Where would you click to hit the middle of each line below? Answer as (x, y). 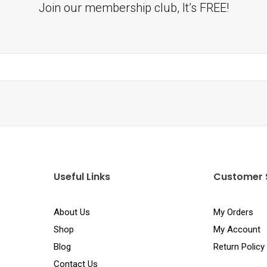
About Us (72, 212)
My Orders (234, 212)
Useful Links (82, 176)
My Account (237, 229)
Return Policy (239, 246)
